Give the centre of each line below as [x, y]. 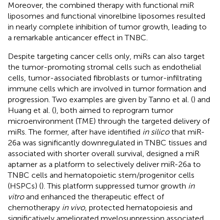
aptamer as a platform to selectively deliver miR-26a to [104, 164]
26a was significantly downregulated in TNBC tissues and [107, 142]
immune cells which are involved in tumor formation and [107, 88]
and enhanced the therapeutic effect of [94, 196]
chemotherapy [35, 207]
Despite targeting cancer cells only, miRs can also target [106, 56]
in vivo [73, 207]
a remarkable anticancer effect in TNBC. [78, 37]
